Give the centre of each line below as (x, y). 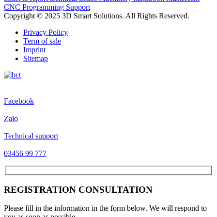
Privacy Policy (46, 32)
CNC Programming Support (47, 7)
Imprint (34, 50)
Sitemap (36, 59)
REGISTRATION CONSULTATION (78, 189)
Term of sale (42, 41)
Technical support (31, 136)
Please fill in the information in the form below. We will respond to (105, 208)
